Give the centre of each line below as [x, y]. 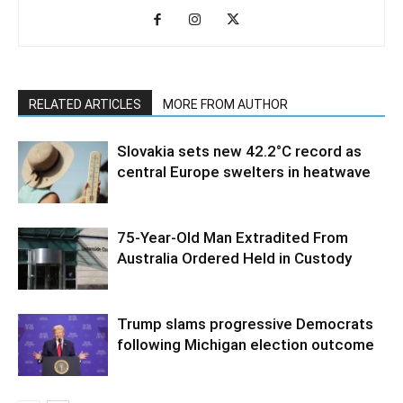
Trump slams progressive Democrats [245, 323]
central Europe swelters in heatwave [244, 171]
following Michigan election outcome [246, 344]
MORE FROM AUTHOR [225, 104]
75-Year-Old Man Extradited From [233, 237]
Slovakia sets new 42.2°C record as [239, 151]
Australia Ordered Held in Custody [234, 258]
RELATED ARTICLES [85, 104]
